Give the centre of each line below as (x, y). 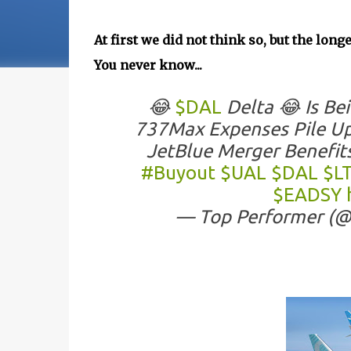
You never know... (148, 65)
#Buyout (178, 173)
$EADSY (307, 195)
